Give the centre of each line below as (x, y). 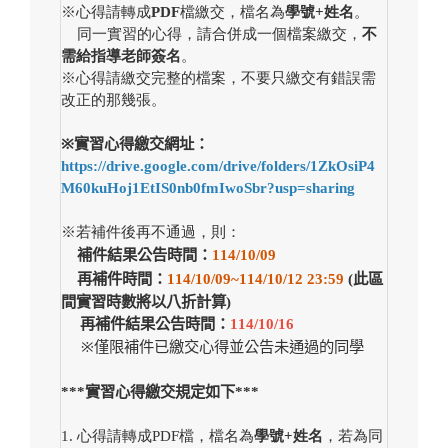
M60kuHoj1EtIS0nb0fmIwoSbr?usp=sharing (208, 188)
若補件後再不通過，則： (158, 232)
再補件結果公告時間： (145, 324)
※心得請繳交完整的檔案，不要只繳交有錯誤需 (218, 78)
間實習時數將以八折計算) (146, 302)
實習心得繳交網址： (141, 144)
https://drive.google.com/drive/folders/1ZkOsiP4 (218, 166)
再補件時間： (122, 279)
